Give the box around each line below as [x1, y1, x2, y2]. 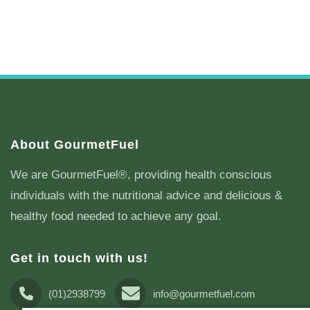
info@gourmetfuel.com [153, 287, 255, 300]
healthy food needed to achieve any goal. [10, 209, 221, 223]
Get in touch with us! [10, 250, 148, 265]
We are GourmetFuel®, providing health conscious [10, 167, 272, 181]
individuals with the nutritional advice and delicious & [10, 188, 282, 202]
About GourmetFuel [10, 137, 139, 152]
